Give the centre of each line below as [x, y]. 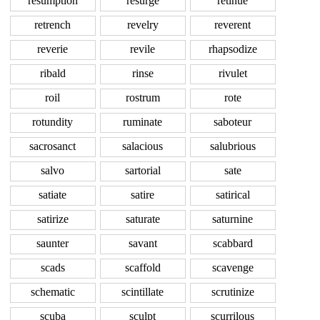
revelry [142, 25]
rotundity [52, 122]
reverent [232, 25]
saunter [52, 244]
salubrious [232, 146]
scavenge [232, 268]
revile [142, 49]
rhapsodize [232, 49]
